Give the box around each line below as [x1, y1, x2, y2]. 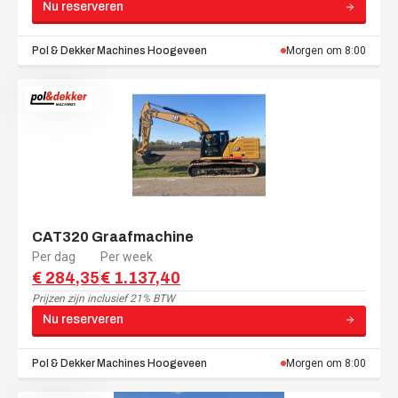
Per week [100, 249, 153, 264]
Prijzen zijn [32, 291, 87, 305]
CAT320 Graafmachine [32, 228, 194, 244]
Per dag [32, 249, 76, 264]
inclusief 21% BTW [87, 291, 175, 305]
